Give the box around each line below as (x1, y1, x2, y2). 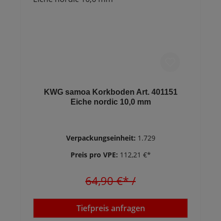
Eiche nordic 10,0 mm (70, 98, 151, 106)
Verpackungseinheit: (66, 133, 138, 143)
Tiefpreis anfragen (76, 203, 145, 214)
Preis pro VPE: (70, 150, 120, 159)
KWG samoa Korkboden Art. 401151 (43, 88, 178, 96)
